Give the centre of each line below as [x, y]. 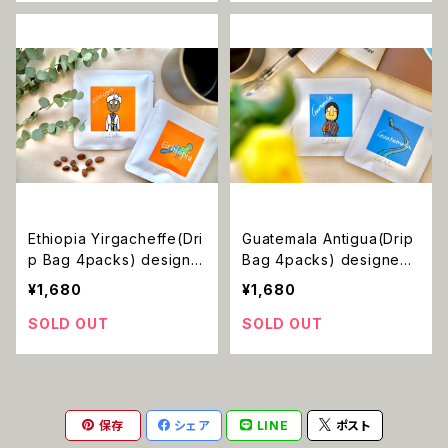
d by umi [59, 281]
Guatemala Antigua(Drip [328, 239]
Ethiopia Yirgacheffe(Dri [116, 239]
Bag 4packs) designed [326, 260]
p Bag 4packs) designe [114, 260]
